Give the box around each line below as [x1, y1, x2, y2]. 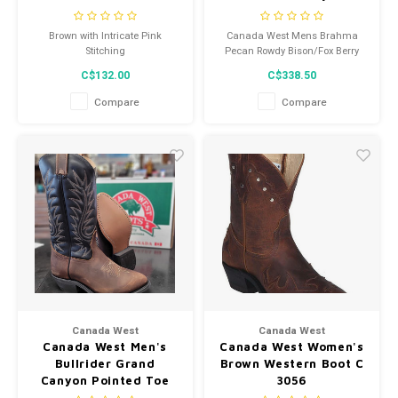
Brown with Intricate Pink [48, 28, 162, 44]
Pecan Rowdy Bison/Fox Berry [225, 43, 359, 59]
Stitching [84, 43, 125, 59]
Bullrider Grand [54, 355, 155, 370]
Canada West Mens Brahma [226, 28, 358, 44]
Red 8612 [271, 58, 313, 74]
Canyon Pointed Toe [40, 372, 170, 387]
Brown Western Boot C [219, 355, 364, 370]
